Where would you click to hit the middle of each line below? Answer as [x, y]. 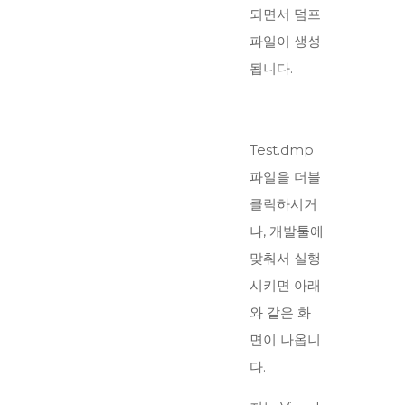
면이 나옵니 [285, 340]
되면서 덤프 [285, 14]
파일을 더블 [285, 177]
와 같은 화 [280, 313]
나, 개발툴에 [287, 231]
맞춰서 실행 [285, 259]
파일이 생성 [285, 42]
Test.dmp [282, 150]
